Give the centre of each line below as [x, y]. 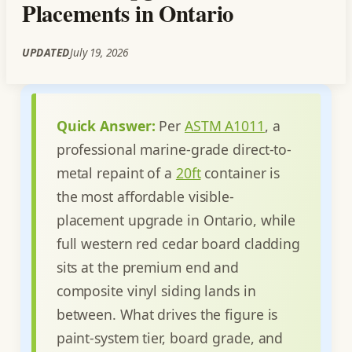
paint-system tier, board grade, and [170, 337]
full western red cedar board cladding [178, 243]
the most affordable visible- [145, 196]
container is [240, 172]
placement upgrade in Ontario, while [176, 220]
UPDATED [46, 52]
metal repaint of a [116, 172]
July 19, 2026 [99, 52]
